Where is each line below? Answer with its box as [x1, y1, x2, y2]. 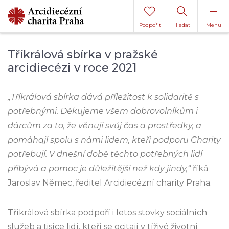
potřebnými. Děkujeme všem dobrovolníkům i [8, 106, 198, 116]
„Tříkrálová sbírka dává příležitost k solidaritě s [8, 92, 199, 102]
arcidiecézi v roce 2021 [8, 61, 136, 75]
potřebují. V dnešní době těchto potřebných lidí [8, 149, 202, 159]
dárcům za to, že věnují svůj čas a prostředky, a [8, 121, 201, 130]
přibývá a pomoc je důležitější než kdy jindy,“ [8, 164, 191, 173]
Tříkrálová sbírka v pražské [8, 48, 158, 61]
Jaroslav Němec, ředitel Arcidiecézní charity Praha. [8, 178, 212, 188]
